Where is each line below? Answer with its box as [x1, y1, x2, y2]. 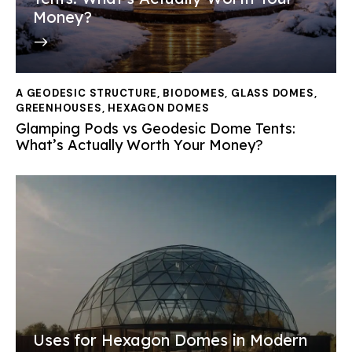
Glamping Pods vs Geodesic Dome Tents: [16, 119, 295, 138]
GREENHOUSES [16, 101, 102, 115]
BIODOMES [163, 86, 225, 100]
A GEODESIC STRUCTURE [16, 86, 157, 100]
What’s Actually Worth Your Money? [16, 136, 263, 155]
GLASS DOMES [230, 86, 314, 100]
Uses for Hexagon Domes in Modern [33, 329, 307, 350]
